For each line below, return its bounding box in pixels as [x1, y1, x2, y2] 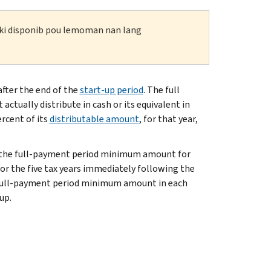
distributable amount [49, 112, 139, 125]
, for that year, [139, 112, 198, 125]
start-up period [79, 83, 143, 96]
